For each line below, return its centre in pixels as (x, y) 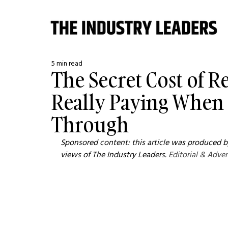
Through (90, 124)
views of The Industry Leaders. (115, 154)
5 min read (67, 63)
